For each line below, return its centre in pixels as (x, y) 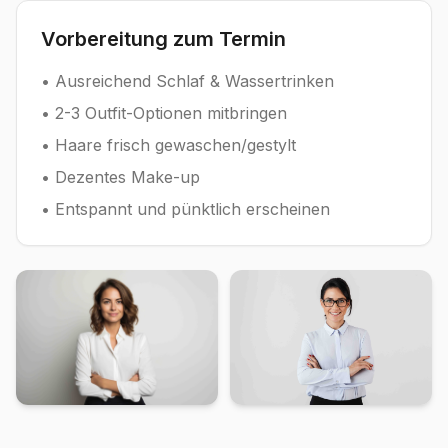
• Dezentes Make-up (120, 177)
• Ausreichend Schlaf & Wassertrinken (187, 81)
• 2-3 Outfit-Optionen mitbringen (164, 113)
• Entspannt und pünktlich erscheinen (185, 209)
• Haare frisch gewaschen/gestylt (168, 145)
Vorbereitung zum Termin (163, 39)
